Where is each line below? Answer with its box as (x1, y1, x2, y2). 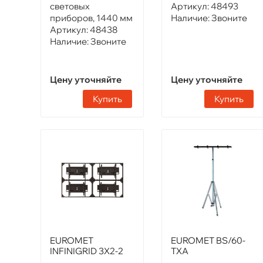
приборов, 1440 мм (50, 12, 133, 23)
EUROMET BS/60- (171, 234, 246, 246)
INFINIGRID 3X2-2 (50, 245, 123, 257)
